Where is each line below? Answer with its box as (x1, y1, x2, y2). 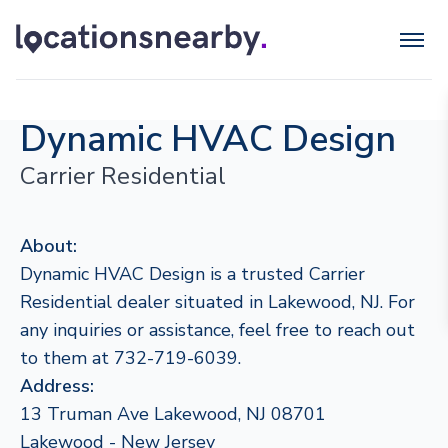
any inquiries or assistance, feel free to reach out (20, 318, 415, 342)
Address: (20, 374, 94, 398)
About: (20, 234, 77, 258)
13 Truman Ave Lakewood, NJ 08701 (20, 402, 326, 426)
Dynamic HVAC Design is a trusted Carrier (20, 262, 365, 286)
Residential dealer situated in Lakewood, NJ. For (20, 290, 415, 314)
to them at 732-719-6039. (20, 346, 241, 370)
